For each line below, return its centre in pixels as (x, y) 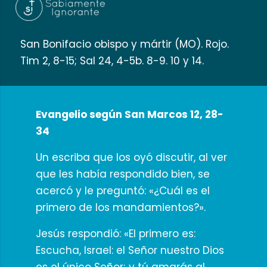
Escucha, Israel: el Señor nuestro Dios (130, 250)
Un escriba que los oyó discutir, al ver (131, 157)
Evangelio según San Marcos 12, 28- (129, 114)
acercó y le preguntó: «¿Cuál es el (122, 191)
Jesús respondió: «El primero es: (115, 234)
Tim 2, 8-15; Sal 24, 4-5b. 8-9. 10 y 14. (112, 61)
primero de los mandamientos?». (120, 207)
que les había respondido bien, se (122, 174)
